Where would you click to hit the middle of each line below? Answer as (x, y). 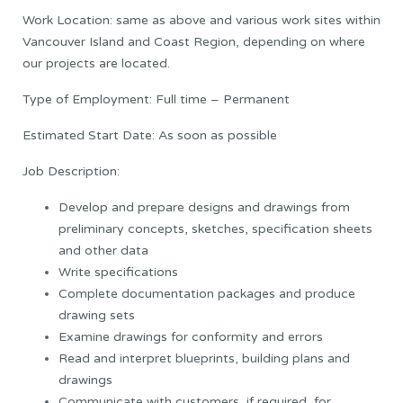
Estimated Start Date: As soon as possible (150, 135)
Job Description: (71, 171)
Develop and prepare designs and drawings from (204, 207)
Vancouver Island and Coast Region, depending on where (194, 41)
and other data (103, 250)
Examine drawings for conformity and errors (191, 336)
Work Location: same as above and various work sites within (201, 20)
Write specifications (118, 272)
